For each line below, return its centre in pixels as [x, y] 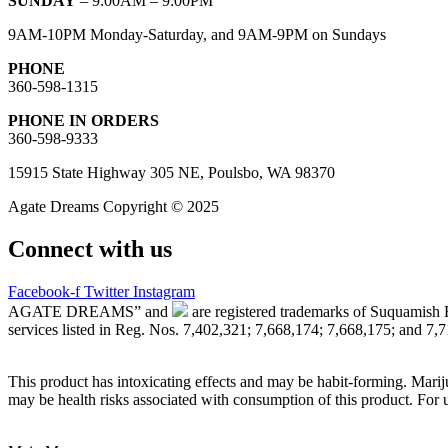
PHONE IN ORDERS [83, 120]
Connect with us [90, 248]
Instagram [164, 291]
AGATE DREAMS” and [90, 311]
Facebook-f [44, 291]
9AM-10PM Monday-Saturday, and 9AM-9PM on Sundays [197, 34]
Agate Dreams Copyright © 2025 [113, 206]
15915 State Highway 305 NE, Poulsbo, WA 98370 [171, 172]
